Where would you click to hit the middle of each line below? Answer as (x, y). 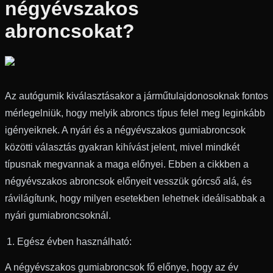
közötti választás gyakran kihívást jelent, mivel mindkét (122, 147)
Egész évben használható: (74, 241)
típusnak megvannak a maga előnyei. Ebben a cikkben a (127, 164)
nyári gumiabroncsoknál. (58, 215)
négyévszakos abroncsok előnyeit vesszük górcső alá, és (128, 181)
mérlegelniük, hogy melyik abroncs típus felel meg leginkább (135, 113)
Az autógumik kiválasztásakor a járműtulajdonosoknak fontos (136, 96)
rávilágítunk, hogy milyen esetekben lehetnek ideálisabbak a (135, 198)
